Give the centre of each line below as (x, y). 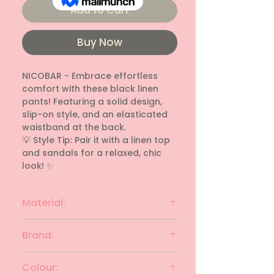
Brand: (38, 235)
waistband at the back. (74, 128)
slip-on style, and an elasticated (95, 115)
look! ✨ (38, 166)
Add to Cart (100, 10)
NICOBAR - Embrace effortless (90, 76)
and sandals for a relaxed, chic (92, 153)
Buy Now (100, 43)
